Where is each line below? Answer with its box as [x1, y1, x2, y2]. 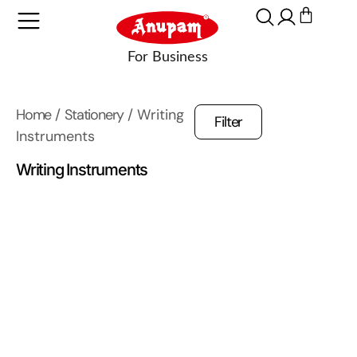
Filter [214, 112, 243, 132]
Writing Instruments [16, 160, 148, 180]
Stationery [65, 105, 124, 125]
